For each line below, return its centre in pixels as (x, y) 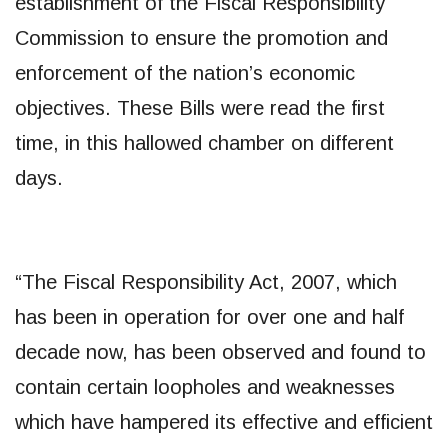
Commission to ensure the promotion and (201, 37)
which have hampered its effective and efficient (224, 421)
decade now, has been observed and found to (220, 351)
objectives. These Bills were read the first (200, 107)
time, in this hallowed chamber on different (204, 142)
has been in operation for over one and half (209, 316)
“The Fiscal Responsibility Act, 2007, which (206, 281)
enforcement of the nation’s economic (185, 72)
